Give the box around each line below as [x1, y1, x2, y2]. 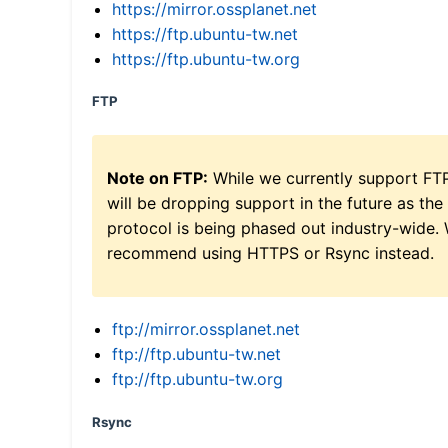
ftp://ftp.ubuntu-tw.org [112, 368, 283, 389]
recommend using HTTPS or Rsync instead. [107, 242, 434, 263]
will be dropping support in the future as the [107, 192, 443, 213]
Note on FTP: [107, 167, 208, 188]
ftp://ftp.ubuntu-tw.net [112, 343, 281, 364]
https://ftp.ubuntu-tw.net [112, 23, 298, 44]
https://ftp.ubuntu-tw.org [112, 48, 300, 69]
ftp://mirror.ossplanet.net [112, 318, 300, 339]
